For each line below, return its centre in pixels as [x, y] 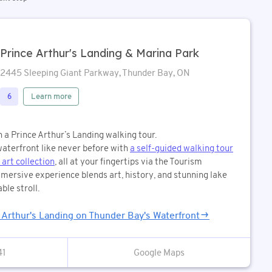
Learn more [51, 97]
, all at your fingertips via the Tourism [128, 161]
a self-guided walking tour [182, 148]
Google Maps [159, 253]
